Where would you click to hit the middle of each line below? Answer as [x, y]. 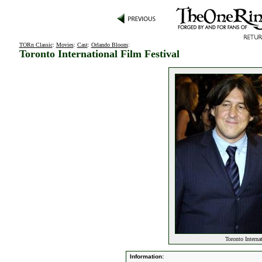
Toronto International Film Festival [99, 54]
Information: [146, 256]
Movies [65, 45]
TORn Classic [36, 45]
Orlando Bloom [109, 45]
